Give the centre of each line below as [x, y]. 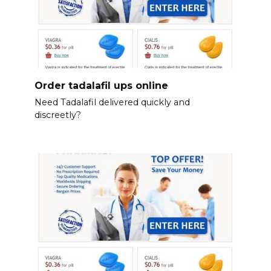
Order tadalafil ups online [101, 85]
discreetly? [57, 115]
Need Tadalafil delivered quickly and [112, 103]
